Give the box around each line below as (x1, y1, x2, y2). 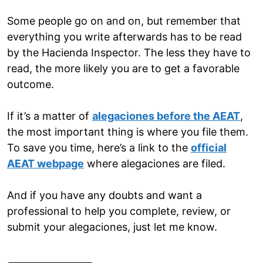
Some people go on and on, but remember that (7, 15, 241, 28)
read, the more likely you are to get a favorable (7, 62, 240, 75)
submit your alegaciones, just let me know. (7, 221, 217, 234)
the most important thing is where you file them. (7, 126, 248, 139)
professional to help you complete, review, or (7, 205, 231, 218)
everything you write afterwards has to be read (7, 31, 242, 43)
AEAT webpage (7, 157, 84, 170)
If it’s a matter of (7, 110, 92, 123)
